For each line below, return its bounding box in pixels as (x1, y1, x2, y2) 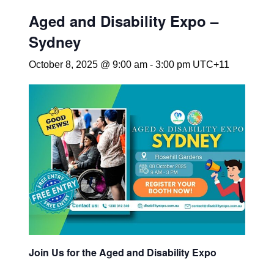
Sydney (28, 31, 81, 52)
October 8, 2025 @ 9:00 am (28, 59, 147, 70)
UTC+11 (192, 59, 229, 70)
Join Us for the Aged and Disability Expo (28, 245, 219, 259)
